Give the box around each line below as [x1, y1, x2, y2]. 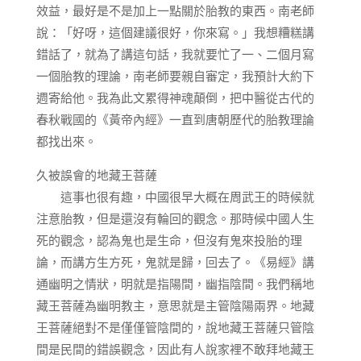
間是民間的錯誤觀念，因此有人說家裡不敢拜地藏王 [35, 341, 314, 357]
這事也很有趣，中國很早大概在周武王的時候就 [35, 189, 314, 205]
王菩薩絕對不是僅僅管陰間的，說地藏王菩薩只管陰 [35, 319, 314, 335]
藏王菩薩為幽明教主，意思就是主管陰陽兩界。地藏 [35, 297, 314, 313]
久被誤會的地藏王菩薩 [35, 167, 157, 183]
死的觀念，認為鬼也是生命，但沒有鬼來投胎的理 [35, 232, 302, 248]
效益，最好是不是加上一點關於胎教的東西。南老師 [35, 2, 314, 19]
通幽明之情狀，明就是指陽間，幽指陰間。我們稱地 [35, 276, 314, 292]
